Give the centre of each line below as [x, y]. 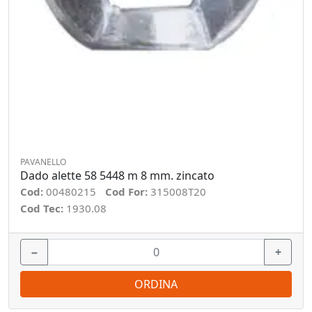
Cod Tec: [43, 208]
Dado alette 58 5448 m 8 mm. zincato [117, 175]
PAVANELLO [43, 162]
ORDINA [156, 284]
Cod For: [128, 192]
